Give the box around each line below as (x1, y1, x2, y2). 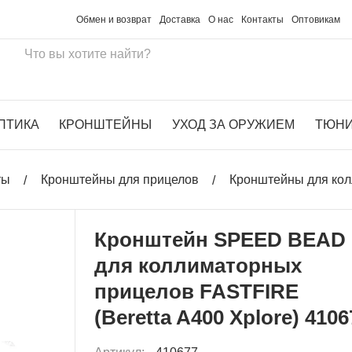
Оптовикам (291, 13, 341, 25)
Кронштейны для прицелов (41, 173, 199, 186)
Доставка (159, 13, 201, 25)
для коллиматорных (94, 253, 302, 277)
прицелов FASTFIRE (94, 279, 299, 303)
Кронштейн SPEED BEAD (94, 227, 346, 251)
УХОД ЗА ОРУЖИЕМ (172, 118, 295, 131)
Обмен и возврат (76, 13, 152, 25)
